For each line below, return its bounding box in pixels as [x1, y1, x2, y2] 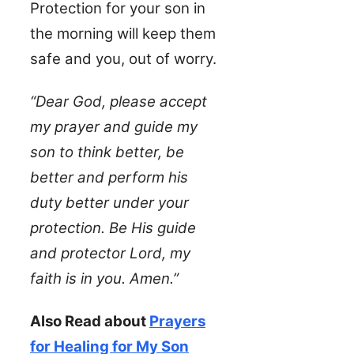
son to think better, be [30, 143, 184, 162]
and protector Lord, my [30, 244, 190, 263]
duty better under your [30, 194, 189, 213]
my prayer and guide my [30, 118, 198, 137]
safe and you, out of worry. [30, 50, 217, 69]
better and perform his [30, 168, 188, 187]
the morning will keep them [30, 24, 216, 43]
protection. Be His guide [30, 219, 196, 238]
